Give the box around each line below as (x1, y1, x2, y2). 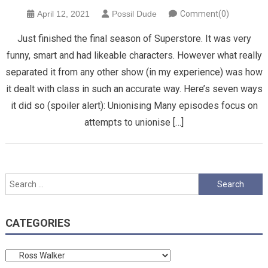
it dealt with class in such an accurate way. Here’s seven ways (5, 83, 263, 95)
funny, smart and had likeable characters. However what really (6, 50, 262, 62)
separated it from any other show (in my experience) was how (5, 66, 263, 78)
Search (197, 175, 225, 185)
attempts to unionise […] (84, 117, 184, 129)
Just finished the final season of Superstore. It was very (17, 33, 251, 45)
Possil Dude (112, 9, 157, 19)
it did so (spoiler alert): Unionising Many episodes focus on (10, 100, 258, 112)
